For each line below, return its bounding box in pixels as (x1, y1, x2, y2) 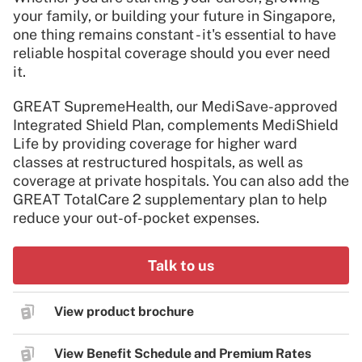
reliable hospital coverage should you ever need (13, 44, 330, 61)
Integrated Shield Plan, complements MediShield (13, 116, 339, 133)
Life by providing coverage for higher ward (13, 134, 297, 152)
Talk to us (148, 256, 214, 274)
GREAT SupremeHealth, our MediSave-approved (13, 97, 338, 115)
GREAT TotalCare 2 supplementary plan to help (13, 190, 327, 208)
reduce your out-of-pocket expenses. (13, 208, 259, 226)
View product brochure (54, 303, 194, 319)
